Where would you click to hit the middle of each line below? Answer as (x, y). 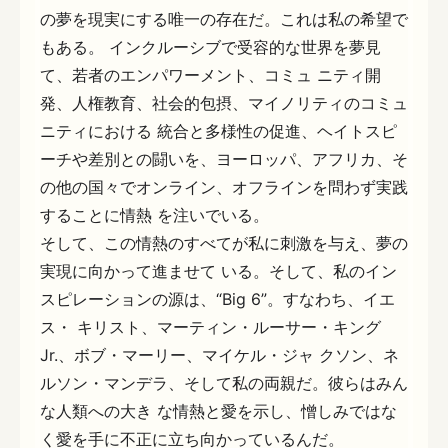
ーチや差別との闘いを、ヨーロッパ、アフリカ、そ (224, 159)
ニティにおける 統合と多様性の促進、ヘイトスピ (218, 131)
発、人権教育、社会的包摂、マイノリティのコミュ (224, 103)
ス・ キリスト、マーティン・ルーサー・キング (210, 327)
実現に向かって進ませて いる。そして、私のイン (218, 271)
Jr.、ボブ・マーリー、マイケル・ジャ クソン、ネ (219, 355)
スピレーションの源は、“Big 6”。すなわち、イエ (217, 299)
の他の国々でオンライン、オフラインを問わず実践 (224, 187)
